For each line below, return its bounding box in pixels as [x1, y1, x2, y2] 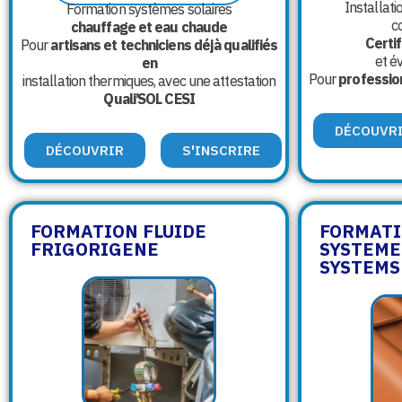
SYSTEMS [319, 254, 400, 279]
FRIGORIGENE [31, 236, 159, 261]
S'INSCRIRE [182, 141, 261, 159]
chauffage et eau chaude [70, 17, 228, 36]
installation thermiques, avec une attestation [22, 71, 276, 90]
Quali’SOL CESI [103, 89, 195, 108]
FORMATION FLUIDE [31, 218, 206, 243]
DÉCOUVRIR [46, 141, 124, 159]
